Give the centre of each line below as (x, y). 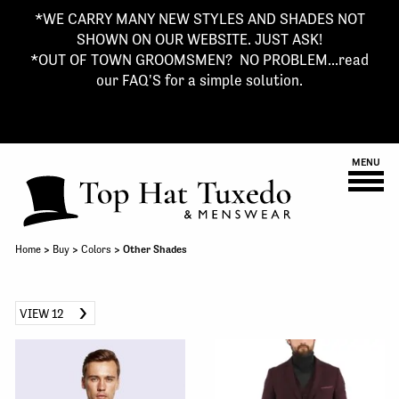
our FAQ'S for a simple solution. (199, 80)
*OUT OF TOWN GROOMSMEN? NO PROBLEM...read (199, 60)
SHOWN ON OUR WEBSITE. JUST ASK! (199, 39)
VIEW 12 (42, 313)
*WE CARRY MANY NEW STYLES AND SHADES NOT (199, 19)
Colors (96, 249)
